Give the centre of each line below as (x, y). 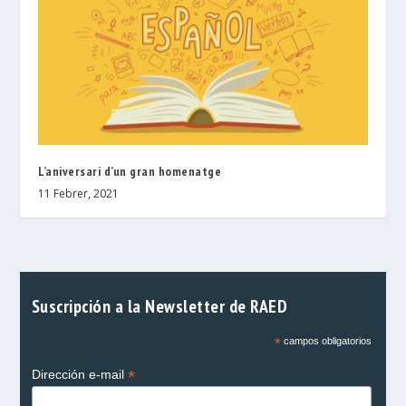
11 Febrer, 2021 (79, 194)
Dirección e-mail (79, 375)
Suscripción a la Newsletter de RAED (159, 306)
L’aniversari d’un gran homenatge (130, 172)
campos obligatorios (326, 341)
